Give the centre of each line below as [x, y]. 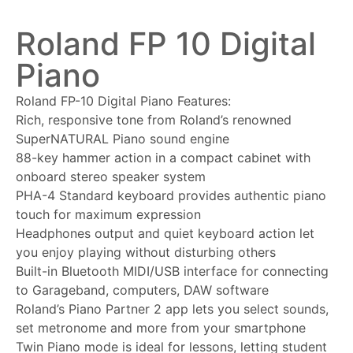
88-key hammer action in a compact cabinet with [163, 158]
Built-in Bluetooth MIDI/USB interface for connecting [172, 271]
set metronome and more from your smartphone [161, 328]
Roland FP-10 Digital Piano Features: [123, 101]
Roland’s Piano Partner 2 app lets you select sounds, [172, 309]
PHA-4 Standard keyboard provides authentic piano [171, 195]
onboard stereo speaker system [111, 176]
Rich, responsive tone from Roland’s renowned [154, 120]
